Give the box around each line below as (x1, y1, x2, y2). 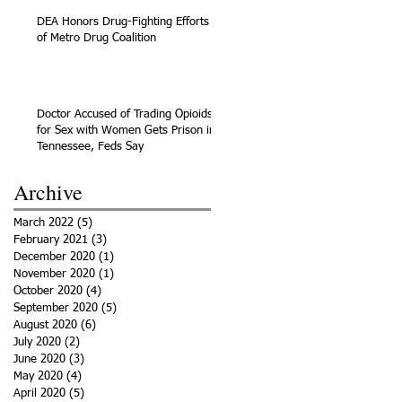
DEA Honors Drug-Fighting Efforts (37, 15, 209, 28)
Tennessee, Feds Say (37, 140, 144, 153)
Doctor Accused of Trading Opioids (37, 108, 213, 120)
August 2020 (13, 319, 77, 331)
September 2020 (13, 301, 98, 314)
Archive (13, 177, 83, 206)
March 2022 (13, 216, 74, 229)
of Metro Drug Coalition (37, 31, 156, 44)
